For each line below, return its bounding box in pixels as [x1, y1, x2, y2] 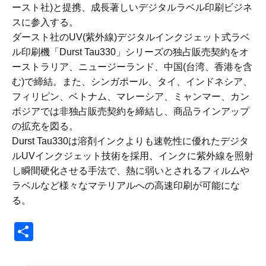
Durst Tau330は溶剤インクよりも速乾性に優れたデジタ [12, 136, 249, 147]
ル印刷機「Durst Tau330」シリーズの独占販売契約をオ [12, 47, 249, 58]
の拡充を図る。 [12, 121, 78, 132]
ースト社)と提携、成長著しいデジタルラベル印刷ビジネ [12, 2, 252, 13]
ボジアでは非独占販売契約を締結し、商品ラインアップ [12, 106, 249, 117]
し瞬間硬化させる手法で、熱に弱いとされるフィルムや [12, 166, 249, 176]
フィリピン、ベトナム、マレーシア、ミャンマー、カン [12, 91, 249, 102]
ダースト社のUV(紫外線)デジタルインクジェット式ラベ [12, 32, 250, 43]
